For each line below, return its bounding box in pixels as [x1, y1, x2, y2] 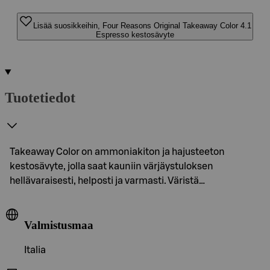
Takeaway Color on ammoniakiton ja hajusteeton [10, 146, 225, 157]
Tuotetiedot [5, 89, 75, 105]
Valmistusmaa [24, 218, 93, 231]
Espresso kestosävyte [96, 30, 174, 39]
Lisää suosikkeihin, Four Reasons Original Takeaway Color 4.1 [33, 21, 251, 30]
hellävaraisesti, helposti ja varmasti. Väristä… [10, 175, 205, 186]
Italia [24, 245, 46, 256]
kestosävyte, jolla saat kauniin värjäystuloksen [10, 161, 213, 171]
